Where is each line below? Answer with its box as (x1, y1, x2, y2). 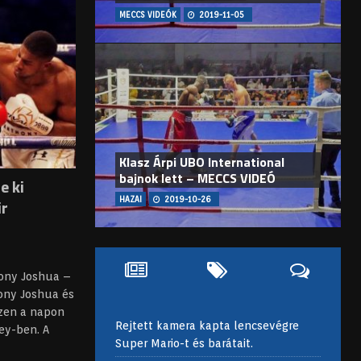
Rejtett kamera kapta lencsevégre (114, 319, 299, 333)
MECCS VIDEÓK (118, 10, 176, 20)
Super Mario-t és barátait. (114, 337, 253, 351)
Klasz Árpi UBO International (118, 152, 284, 172)
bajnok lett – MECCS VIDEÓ (118, 168, 276, 189)
